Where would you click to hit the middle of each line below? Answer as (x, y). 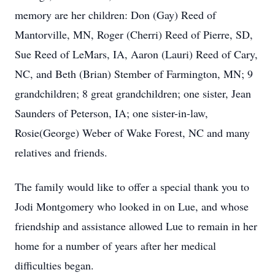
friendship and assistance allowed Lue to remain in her (136, 226)
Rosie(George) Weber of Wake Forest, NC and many (132, 133)
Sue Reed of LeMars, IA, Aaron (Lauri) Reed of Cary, (136, 54)
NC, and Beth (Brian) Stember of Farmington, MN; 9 (134, 74)
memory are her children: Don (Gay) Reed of (115, 15)
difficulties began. (54, 265)
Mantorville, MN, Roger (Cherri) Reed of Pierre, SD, (134, 34)
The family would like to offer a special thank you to (132, 187)
